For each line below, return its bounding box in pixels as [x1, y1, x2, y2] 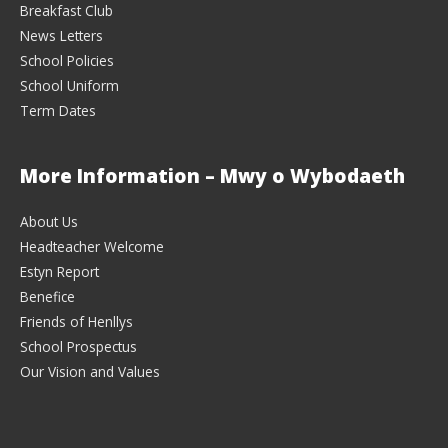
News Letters [20, 26, 103, 46]
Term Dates [20, 101, 96, 121]
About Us [20, 211, 78, 231]
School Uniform [20, 76, 119, 96]
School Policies [20, 51, 114, 71]
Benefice [20, 286, 75, 306]
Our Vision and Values [20, 361, 160, 381]
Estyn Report [20, 261, 99, 281]
